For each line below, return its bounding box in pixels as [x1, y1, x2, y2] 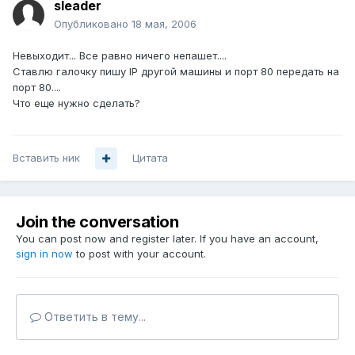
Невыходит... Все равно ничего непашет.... [13, 49, 227, 63]
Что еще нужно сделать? [13, 97, 140, 110]
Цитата [132, 151, 168, 165]
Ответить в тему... [41, 310, 146, 324]
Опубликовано [54, 17, 132, 31]
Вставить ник [13, 151, 80, 165]
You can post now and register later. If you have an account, [16, 232, 319, 246]
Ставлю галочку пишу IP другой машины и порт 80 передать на [13, 65, 339, 78]
